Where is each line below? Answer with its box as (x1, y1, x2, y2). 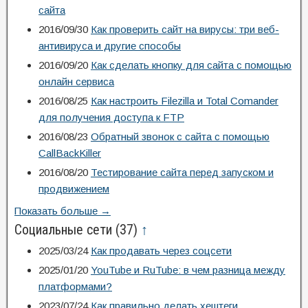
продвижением (38, 183, 109, 195)
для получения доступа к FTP (38, 111, 184, 123)
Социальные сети (14, 221, 115, 238)
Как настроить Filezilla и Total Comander (91, 95, 278, 107)
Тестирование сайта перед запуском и (91, 166, 274, 178)
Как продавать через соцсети (91, 245, 232, 256)
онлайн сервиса (38, 76, 114, 87)
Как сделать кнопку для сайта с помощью (91, 59, 291, 71)
